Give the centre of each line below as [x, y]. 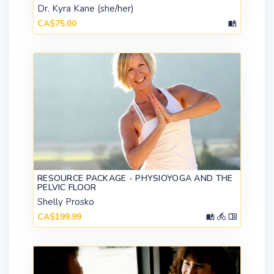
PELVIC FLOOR [67, 187]
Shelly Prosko [66, 202]
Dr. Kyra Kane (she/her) [86, 9]
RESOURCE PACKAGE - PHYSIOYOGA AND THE [135, 178]
